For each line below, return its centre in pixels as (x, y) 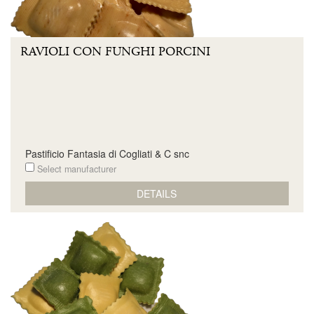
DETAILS (157, 193)
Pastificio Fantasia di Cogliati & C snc (107, 153)
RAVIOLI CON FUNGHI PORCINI (115, 52)
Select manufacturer (75, 169)
